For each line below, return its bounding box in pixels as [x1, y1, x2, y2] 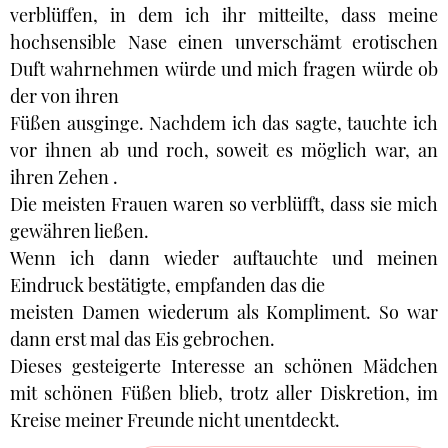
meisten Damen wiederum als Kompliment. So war [10, 300, 438, 324]
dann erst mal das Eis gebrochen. [10, 327, 275, 351]
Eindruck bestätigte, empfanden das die [10, 273, 325, 297]
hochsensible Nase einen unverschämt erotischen [10, 30, 438, 54]
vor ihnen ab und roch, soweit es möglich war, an [10, 138, 438, 162]
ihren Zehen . [10, 165, 118, 189]
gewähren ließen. [10, 219, 149, 243]
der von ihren [10, 84, 119, 108]
